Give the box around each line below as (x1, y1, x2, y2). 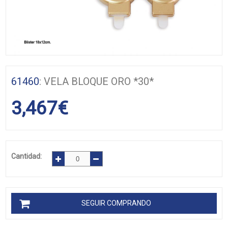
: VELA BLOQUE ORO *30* (39, 75, 154, 88)
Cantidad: (11, 152, 42, 160)
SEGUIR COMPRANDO (81, 198, 151, 207)
